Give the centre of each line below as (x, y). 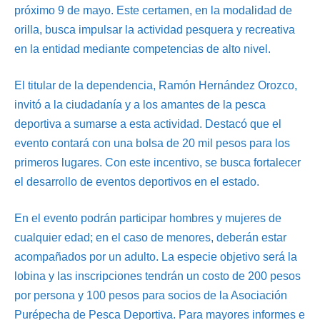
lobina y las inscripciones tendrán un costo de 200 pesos (157, 276)
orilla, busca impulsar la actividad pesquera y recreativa (155, 30)
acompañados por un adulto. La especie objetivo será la (156, 257)
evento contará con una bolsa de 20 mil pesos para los (152, 144)
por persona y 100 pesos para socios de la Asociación (151, 296)
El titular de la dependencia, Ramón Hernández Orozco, (156, 86)
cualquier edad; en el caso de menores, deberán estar (150, 238)
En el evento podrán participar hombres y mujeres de (148, 219)
